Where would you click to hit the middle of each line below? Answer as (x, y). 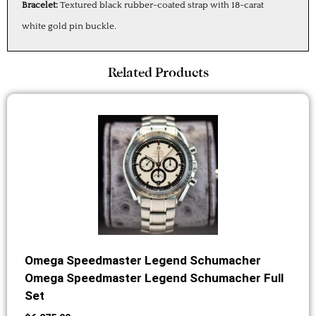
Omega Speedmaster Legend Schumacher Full (154, 278)
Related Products (158, 73)
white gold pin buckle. (69, 26)
